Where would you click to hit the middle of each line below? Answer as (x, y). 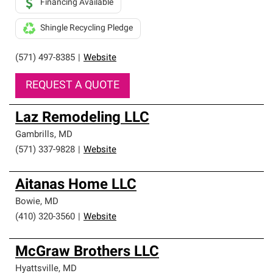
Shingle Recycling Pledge (87, 28)
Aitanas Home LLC (76, 185)
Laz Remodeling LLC (82, 118)
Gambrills (35, 135)
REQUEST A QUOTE (73, 86)
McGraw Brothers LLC (87, 252)
